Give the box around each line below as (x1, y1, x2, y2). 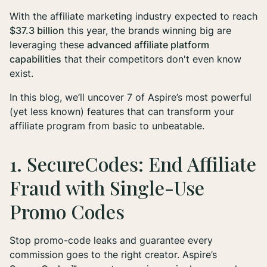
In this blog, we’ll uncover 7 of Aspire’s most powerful (10, 91, 252, 104)
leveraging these (10, 39, 87, 51)
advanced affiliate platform (87, 39, 209, 51)
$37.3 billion (10, 24, 64, 37)
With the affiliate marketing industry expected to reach (10, 10, 257, 23)
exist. (10, 67, 33, 80)
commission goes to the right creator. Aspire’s (10, 249, 217, 261)
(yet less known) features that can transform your (10, 105, 234, 118)
